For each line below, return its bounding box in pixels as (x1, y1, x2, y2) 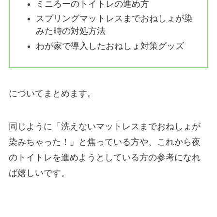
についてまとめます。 (8, 88, 96, 98)
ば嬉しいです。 (8, 168, 70, 178)
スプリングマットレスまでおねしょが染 (35, 14, 193, 24)
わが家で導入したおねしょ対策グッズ (35, 41, 184, 51)
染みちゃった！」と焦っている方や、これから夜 (8, 137, 201, 147)
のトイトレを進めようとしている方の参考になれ (8, 152, 201, 162)
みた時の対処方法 (35, 26, 106, 36)
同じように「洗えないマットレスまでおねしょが (8, 121, 201, 131)
